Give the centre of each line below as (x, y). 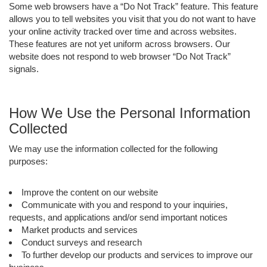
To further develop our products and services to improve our (137, 254)
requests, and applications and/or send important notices (118, 217)
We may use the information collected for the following (113, 148)
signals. (24, 69)
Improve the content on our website (90, 192)
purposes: (28, 161)
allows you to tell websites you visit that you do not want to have (132, 18)
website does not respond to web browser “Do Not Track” (120, 56)
